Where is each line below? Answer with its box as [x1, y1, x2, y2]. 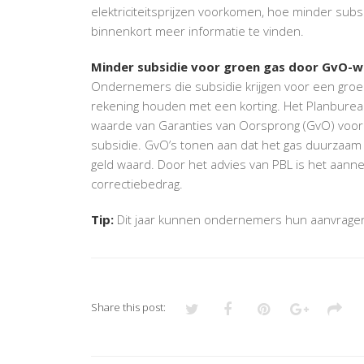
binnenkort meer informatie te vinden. [91, 22, 304, 39]
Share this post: [91, 299, 166, 314]
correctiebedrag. [91, 175, 183, 192]
